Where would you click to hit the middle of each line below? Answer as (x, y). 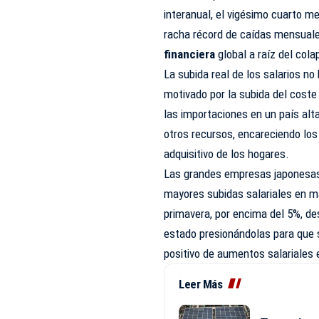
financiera (190, 54)
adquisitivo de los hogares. (227, 154)
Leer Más (201, 284)
